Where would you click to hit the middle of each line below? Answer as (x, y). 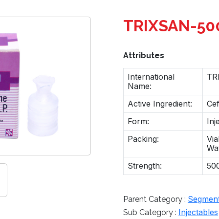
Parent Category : (155, 199)
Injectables (198, 212)
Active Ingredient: (160, 103)
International (151, 77)
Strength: (145, 165)
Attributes (144, 55)
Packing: (143, 139)
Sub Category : (151, 212)
